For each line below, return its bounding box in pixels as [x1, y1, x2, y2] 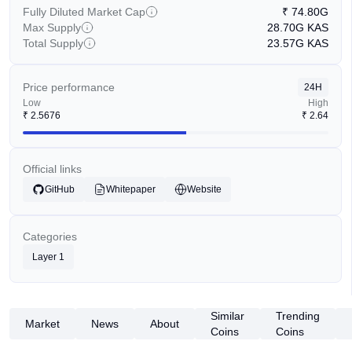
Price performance [23, 81, 115, 93]
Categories [23, 230, 77, 243]
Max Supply [23, 21, 81, 34]
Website [187, 184, 222, 195]
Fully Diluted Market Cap [23, 5, 145, 18]
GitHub [45, 184, 75, 195]
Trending [276, 310, 320, 322]
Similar [211, 310, 244, 322]
